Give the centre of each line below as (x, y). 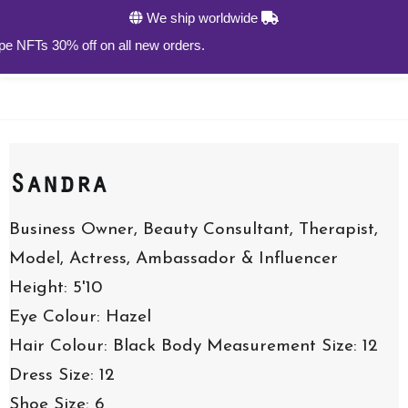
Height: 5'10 (56, 288)
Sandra (58, 184)
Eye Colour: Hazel (80, 317)
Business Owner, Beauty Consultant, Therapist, (194, 229)
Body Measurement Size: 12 (267, 346)
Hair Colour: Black (82, 346)
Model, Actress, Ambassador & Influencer (173, 259)
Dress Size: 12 (62, 375)
